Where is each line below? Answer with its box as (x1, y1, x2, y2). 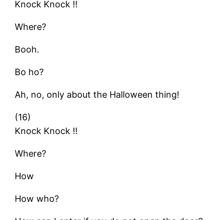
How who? (15, 193, 59, 204)
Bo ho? (15, 66, 44, 77)
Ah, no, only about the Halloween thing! (15, 89, 180, 100)
